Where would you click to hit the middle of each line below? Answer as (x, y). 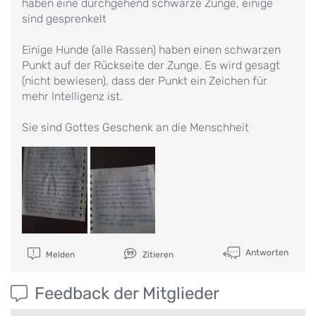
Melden (59, 254)
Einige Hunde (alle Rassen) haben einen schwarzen (151, 49)
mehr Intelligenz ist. (72, 96)
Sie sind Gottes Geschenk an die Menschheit (135, 127)
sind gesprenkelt (64, 18)
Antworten (266, 252)
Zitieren (157, 254)
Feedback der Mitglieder (127, 293)
